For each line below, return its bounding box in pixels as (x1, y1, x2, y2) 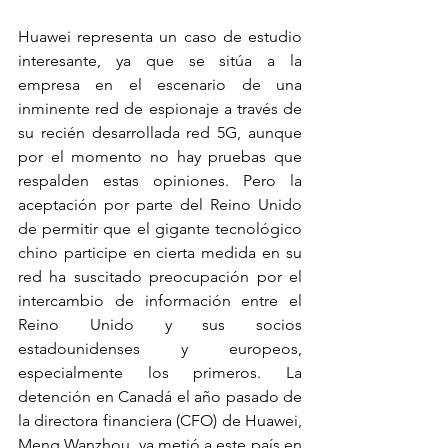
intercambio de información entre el (18, 291, 302, 310)
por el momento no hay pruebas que (18, 147, 302, 166)
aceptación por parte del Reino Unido (18, 195, 302, 214)
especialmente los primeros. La (18, 363, 302, 382)
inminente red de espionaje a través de (18, 99, 302, 118)
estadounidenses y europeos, (18, 339, 302, 358)
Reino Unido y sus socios (18, 315, 302, 334)
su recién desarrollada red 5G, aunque (18, 123, 302, 142)
